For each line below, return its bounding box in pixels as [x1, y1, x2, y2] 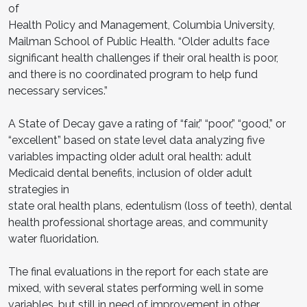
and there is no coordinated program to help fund [8, 67, 260, 81]
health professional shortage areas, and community [8, 215, 271, 229]
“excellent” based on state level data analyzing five [8, 133, 267, 147]
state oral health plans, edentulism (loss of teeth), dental [8, 199, 292, 212]
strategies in [8, 182, 72, 196]
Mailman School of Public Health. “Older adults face [8, 34, 272, 48]
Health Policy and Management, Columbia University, [8, 18, 275, 32]
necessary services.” [8, 84, 110, 97]
